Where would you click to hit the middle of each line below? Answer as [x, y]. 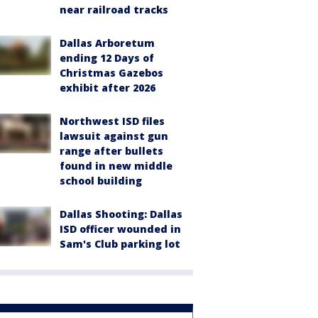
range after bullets [111, 151]
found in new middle [116, 166]
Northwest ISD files [112, 121]
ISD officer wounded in [120, 229]
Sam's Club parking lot [120, 244]
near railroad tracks [114, 10]
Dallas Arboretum [107, 43]
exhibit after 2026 [108, 88]
